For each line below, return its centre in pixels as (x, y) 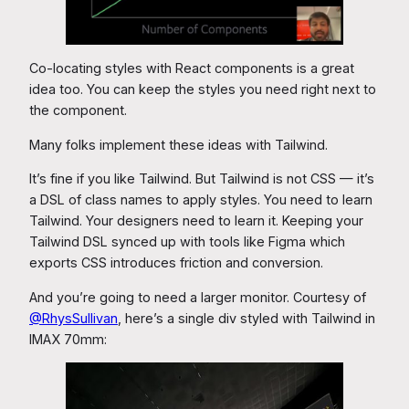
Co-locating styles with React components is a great (192, 68)
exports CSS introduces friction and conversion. (176, 263)
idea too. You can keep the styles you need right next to (203, 89)
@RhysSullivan (73, 318)
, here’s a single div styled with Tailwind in (246, 318)
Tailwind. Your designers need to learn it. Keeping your (196, 221)
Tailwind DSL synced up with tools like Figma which (187, 242)
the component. (78, 110)
